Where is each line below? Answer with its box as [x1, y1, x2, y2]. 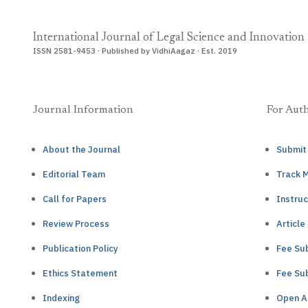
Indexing [43, 292, 80, 304]
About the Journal [43, 144, 120, 155]
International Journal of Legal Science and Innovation [33, 32, 305, 44]
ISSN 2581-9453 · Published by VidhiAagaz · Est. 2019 [33, 45, 237, 56]
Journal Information [33, 104, 133, 115]
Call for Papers [43, 193, 107, 205]
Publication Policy [43, 243, 118, 254]
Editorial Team [43, 168, 105, 180]
